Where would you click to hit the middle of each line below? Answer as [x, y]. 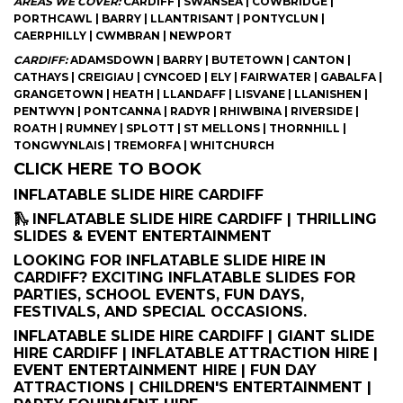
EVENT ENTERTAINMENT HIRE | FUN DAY [165, 370]
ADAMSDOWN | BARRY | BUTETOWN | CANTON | [209, 60]
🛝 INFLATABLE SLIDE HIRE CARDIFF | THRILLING [195, 219]
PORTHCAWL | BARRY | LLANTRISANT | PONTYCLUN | [169, 18]
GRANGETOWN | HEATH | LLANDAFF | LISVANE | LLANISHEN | [191, 94]
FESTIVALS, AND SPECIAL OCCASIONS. [160, 312]
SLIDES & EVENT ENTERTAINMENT [143, 236]
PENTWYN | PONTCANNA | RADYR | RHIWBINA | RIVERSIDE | [186, 111]
